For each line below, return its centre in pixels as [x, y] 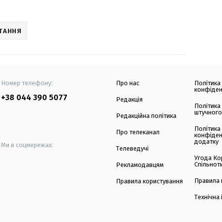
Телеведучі [132, 149]
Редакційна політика [146, 116]
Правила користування [149, 181]
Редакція [129, 100]
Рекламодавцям [140, 165]
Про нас [128, 83]
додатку [207, 142]
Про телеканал [138, 132]
